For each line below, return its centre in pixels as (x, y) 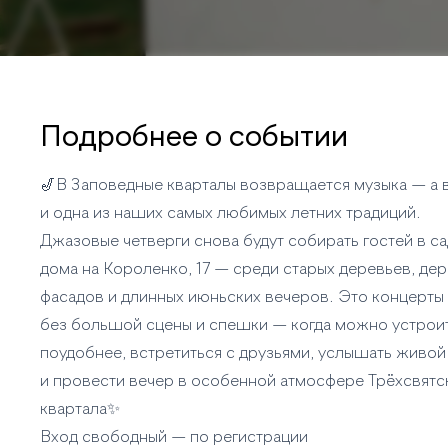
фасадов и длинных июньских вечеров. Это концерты (242, 298)
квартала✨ (80, 410)
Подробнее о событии (194, 138)
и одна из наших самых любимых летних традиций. (230, 214)
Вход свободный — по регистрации (174, 438)
